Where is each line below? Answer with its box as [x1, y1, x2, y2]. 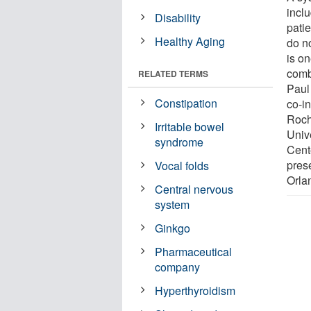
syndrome [155, 133, 204, 150]
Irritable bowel [155, 118, 225, 135]
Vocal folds [155, 157, 210, 174]
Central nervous [155, 180, 234, 197]
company [155, 258, 201, 275]
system [155, 196, 190, 212]
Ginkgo [155, 219, 191, 236]
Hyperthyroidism [155, 282, 236, 299]
